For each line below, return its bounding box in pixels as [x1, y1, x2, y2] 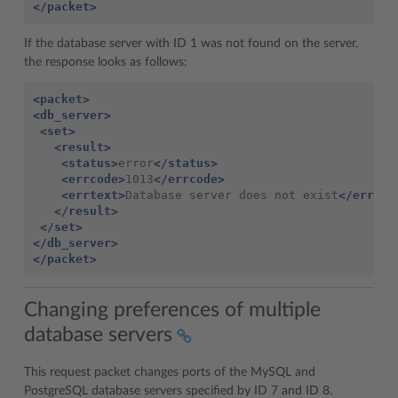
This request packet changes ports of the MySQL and [24, 366, 315, 379]
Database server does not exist [125, 187, 338, 202]
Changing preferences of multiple [24, 299, 321, 321]
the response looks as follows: [24, 55, 187, 68]
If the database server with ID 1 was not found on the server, [24, 36, 358, 50]
